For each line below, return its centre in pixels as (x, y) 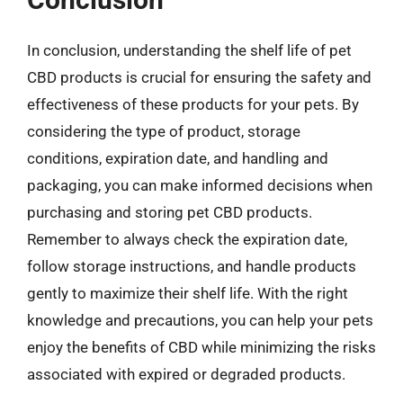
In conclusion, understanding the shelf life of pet (189, 50)
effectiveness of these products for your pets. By (193, 104)
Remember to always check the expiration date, (187, 239)
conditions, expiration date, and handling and (178, 158)
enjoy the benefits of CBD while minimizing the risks (201, 347)
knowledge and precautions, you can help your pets (200, 320)
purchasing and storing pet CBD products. (170, 212)
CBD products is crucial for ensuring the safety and (199, 77)
